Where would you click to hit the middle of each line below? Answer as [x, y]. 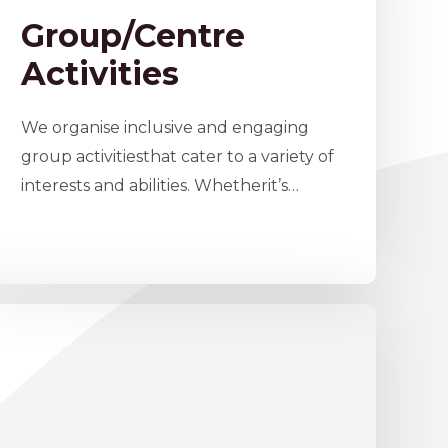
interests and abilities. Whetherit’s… [159, 186]
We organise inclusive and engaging [164, 128]
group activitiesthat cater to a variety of [177, 157]
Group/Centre [132, 36]
